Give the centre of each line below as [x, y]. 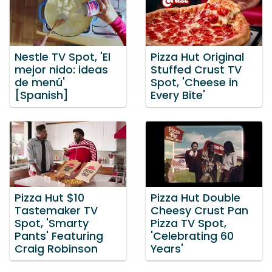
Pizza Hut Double [195, 198]
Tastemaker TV [56, 210]
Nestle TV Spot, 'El [63, 57]
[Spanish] [42, 96]
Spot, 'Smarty [52, 223]
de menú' [40, 83]
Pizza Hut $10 [49, 198]
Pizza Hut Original [197, 57]
